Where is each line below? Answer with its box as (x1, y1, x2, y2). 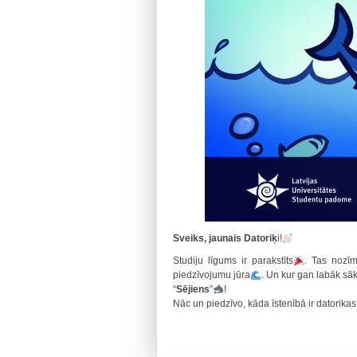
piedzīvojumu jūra (173, 269, 251, 281)
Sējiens (176, 284, 210, 296)
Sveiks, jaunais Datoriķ (173, 233, 277, 245)
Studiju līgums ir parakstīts (173, 255, 294, 267)
